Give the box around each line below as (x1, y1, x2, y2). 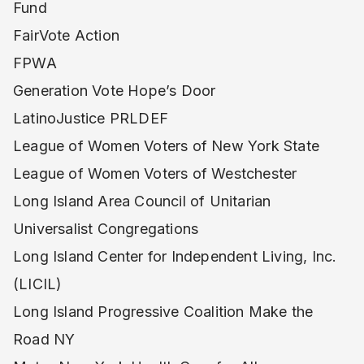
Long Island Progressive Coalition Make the (13, 303, 314, 320)
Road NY (13, 331, 76, 348)
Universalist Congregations (13, 220, 199, 237)
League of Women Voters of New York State (13, 137, 319, 154)
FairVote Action (13, 27, 119, 44)
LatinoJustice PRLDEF (13, 110, 168, 127)
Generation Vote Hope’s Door (13, 82, 216, 99)
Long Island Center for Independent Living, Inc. (13, 248, 337, 265)
